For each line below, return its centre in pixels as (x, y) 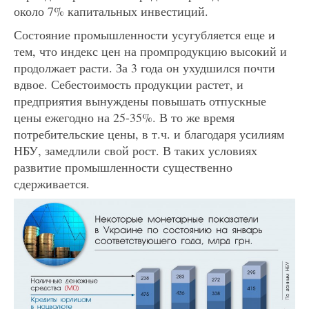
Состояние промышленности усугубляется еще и (144, 35)
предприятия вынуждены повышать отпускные (140, 101)
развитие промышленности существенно (123, 167)
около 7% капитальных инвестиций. (111, 11)
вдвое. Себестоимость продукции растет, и (129, 84)
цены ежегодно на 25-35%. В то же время (124, 118)
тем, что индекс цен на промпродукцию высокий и (150, 51)
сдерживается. (52, 184)
